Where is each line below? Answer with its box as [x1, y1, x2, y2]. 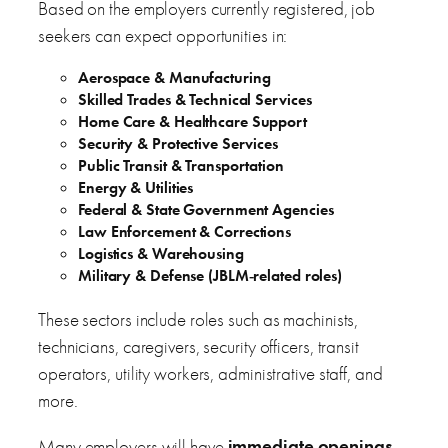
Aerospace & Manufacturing [78, 66, 271, 88]
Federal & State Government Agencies [78, 198, 334, 220]
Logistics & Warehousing [78, 242, 244, 264]
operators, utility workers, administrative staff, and [38, 360, 383, 386]
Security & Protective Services [78, 132, 278, 154]
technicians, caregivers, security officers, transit [38, 333, 359, 359]
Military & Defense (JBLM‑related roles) [78, 264, 343, 286]
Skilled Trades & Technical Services [78, 88, 312, 110]
